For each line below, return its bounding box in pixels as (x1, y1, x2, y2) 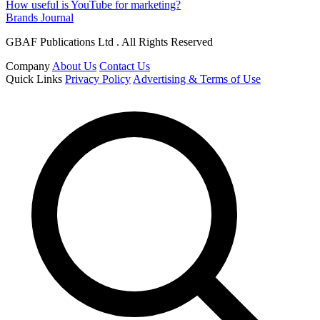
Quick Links (6, 72, 62, 85)
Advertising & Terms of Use (133, 72, 261, 85)
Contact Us (99, 59, 150, 72)
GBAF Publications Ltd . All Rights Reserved (6, 35, 213, 48)
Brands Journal (6, 11, 74, 24)
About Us (52, 59, 96, 72)
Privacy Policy (65, 72, 131, 85)
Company (6, 59, 50, 72)
